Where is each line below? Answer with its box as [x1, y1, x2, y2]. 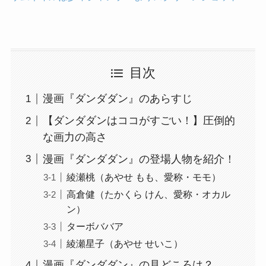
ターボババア [66, 221, 123, 232]
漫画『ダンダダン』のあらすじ [42, 93, 192, 105]
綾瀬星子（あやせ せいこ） [66, 238, 183, 249]
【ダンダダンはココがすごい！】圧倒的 [42, 115, 235, 127]
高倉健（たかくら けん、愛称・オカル [66, 189, 230, 200]
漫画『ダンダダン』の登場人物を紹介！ [42, 153, 235, 166]
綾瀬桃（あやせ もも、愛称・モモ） [66, 172, 221, 183]
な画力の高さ [42, 131, 107, 144]
